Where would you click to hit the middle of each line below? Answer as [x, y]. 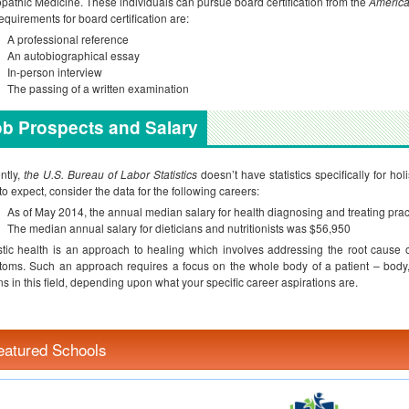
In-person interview [55, 72]
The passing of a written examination [98, 88]
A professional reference [68, 39]
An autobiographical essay [73, 55]
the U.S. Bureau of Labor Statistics [110, 174]
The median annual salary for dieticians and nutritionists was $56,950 [179, 228]
